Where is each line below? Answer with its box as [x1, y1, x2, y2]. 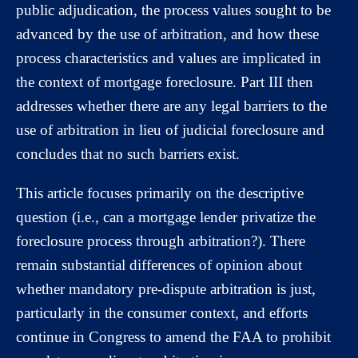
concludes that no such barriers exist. [16, 145, 240, 162]
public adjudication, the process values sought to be [16, 2, 331, 18]
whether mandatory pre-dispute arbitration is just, [16, 280, 316, 297]
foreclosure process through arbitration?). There [16, 233, 305, 249]
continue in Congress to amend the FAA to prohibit [16, 328, 331, 345]
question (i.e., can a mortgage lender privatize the [16, 209, 316, 225]
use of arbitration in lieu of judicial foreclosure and [16, 121, 324, 138]
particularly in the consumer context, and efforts [16, 304, 308, 321]
